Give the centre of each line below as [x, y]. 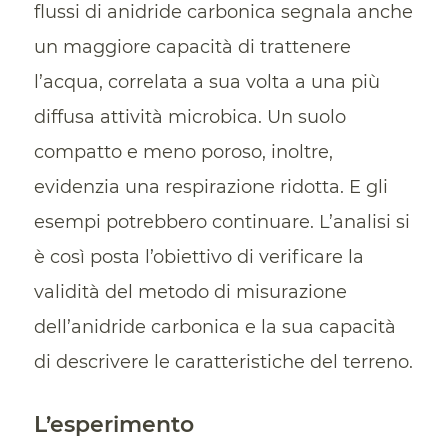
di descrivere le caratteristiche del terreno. [223, 362]
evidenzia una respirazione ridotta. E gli [210, 187]
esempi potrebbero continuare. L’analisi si [221, 222]
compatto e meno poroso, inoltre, [183, 152]
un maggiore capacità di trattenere [192, 47]
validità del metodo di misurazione [190, 292]
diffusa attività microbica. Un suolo [189, 117]
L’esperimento [113, 425]
